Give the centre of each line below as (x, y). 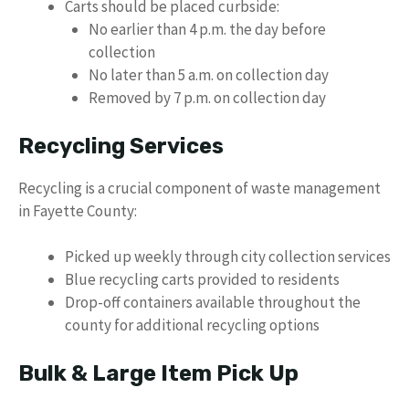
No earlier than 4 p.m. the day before (207, 29)
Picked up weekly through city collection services (228, 257)
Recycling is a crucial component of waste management (199, 188)
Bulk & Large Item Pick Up (158, 373)
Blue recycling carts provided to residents (202, 279)
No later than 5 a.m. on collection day (208, 75)
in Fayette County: (78, 210)
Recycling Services (121, 146)
